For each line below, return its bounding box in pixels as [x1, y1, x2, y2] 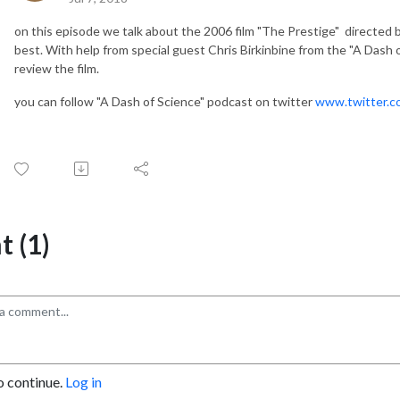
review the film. [14, 60, 102, 76]
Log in [65, 372, 102, 390]
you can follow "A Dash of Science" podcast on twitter [14, 93, 315, 109]
